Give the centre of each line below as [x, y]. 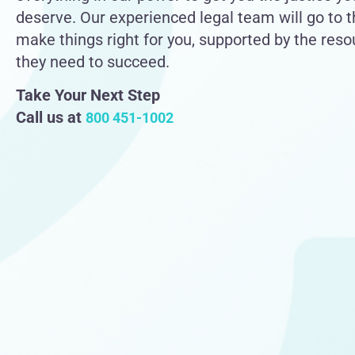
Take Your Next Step [88, 95]
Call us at [51, 118]
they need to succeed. [93, 61]
